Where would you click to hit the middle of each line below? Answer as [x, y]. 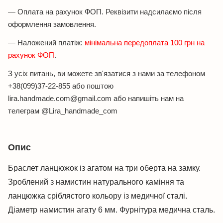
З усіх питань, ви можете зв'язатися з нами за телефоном [107, 73]
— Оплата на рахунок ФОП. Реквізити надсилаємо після [105, 12]
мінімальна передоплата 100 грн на [145, 43]
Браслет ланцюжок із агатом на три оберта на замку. [104, 168]
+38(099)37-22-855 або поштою [61, 86]
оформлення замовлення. [52, 24]
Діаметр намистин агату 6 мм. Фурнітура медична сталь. [111, 210]
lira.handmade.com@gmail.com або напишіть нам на [96, 98]
